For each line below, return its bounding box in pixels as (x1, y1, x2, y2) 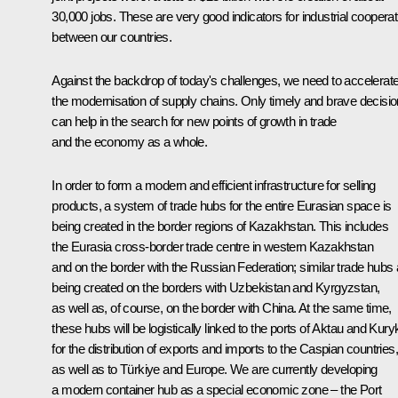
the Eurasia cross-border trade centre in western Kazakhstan (52, 238, 373, 254)
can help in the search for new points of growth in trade (52, 113, 337, 129)
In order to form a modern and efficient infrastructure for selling (52, 177, 376, 193)
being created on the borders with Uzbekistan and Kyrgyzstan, (52, 279, 380, 295)
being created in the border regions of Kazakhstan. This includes (52, 218, 388, 234)
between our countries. (52, 28, 172, 44)
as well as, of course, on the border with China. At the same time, (52, 299, 392, 315)
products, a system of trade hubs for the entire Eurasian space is (52, 197, 392, 213)
